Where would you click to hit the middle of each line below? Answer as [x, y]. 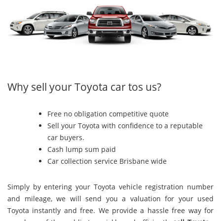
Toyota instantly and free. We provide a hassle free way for [110, 210]
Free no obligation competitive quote [108, 114]
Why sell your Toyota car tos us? [84, 87]
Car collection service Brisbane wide [107, 161]
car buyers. [66, 138]
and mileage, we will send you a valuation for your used [110, 198]
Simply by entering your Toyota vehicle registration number [110, 186]
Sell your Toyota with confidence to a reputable [125, 126]
